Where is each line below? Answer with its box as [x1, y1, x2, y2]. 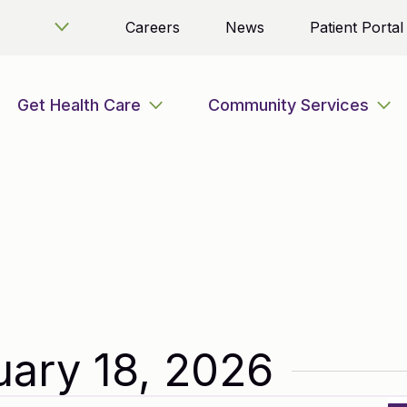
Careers [125, 18, 180, 36]
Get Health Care [16, 94, 141, 114]
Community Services [207, 94, 369, 114]
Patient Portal [310, 18, 403, 36]
